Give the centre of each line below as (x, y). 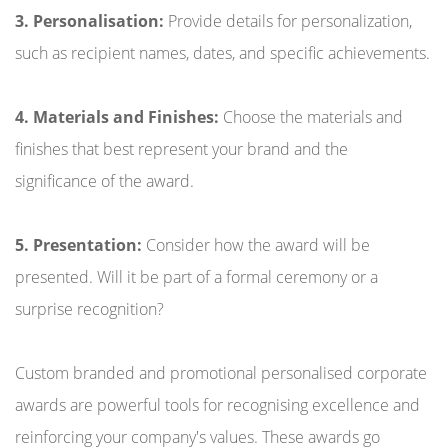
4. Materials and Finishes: (119, 117)
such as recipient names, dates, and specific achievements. (222, 53)
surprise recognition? (89, 309)
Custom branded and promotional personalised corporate (221, 373)
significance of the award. (104, 181)
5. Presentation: (80, 245)
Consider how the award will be (258, 245)
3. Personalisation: (91, 21)
